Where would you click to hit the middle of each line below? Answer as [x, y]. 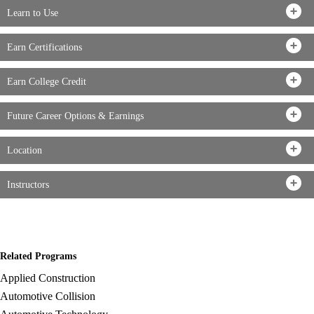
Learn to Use [33, 13]
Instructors [28, 184]
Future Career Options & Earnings [75, 116]
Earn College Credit [47, 81]
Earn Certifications [45, 47]
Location [25, 150]
